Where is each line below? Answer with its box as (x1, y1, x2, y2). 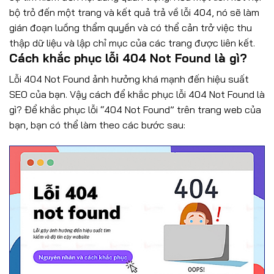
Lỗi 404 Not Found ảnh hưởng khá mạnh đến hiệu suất (9, 72, 249, 85)
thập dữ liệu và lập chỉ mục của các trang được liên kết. (9, 37, 255, 50)
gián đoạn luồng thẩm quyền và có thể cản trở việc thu (9, 21, 252, 34)
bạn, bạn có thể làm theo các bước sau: (9, 118, 185, 131)
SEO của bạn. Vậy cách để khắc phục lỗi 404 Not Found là (9, 87, 265, 100)
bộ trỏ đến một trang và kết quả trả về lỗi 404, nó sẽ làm (9, 6, 259, 19)
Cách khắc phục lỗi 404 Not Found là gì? (9, 51, 247, 66)
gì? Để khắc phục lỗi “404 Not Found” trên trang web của (9, 103, 261, 116)
